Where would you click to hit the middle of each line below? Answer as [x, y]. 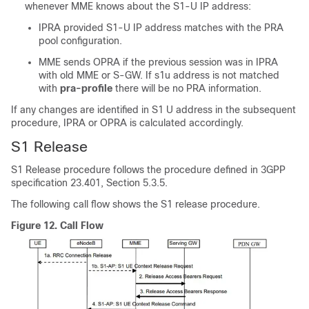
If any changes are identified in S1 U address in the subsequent [153, 110]
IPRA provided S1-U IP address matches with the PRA [161, 28]
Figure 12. [36, 226]
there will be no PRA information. [188, 89]
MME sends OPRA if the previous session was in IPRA [158, 62]
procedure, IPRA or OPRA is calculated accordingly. [127, 123]
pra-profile [88, 89]
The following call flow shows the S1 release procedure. [136, 205]
